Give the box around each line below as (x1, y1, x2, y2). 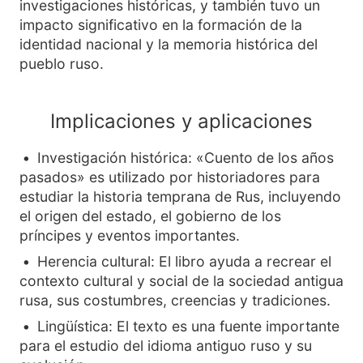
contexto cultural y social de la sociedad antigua (19, 272, 344, 289)
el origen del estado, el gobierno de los (19, 207, 281, 224)
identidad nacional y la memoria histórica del (19, 36, 318, 53)
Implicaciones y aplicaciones (50, 109, 313, 133)
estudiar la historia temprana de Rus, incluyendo (19, 188, 341, 205)
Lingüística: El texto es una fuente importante (37, 318, 340, 335)
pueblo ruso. (19, 55, 104, 72)
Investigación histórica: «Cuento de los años (37, 149, 334, 166)
